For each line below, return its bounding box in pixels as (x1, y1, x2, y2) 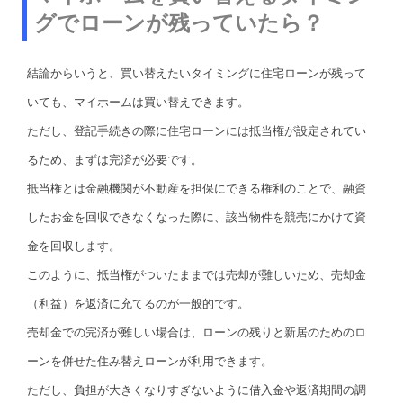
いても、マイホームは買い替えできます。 (27, 94, 249, 109)
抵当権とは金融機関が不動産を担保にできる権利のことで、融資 (27, 181, 366, 195)
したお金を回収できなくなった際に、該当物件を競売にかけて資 (27, 210, 366, 224)
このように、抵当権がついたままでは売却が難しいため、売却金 (27, 267, 366, 282)
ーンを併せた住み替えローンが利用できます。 (27, 354, 273, 368)
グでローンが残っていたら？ (34, 10, 324, 35)
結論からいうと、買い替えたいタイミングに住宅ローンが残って (27, 66, 366, 80)
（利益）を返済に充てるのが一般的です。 (27, 296, 249, 310)
